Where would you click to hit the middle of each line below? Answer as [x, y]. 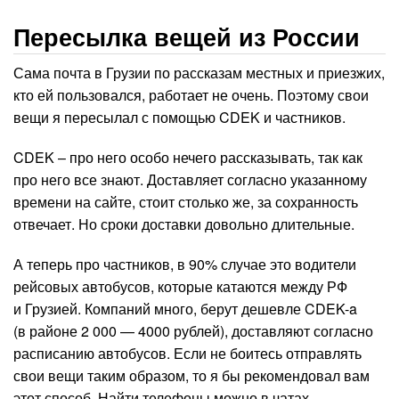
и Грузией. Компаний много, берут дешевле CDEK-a [185, 309]
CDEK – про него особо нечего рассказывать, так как [188, 158]
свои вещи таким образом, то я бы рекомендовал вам [191, 376]
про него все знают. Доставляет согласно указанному [190, 180]
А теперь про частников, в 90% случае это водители [185, 265]
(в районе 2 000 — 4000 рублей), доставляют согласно [193, 331]
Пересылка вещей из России [187, 37]
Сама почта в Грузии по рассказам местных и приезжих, [199, 73]
